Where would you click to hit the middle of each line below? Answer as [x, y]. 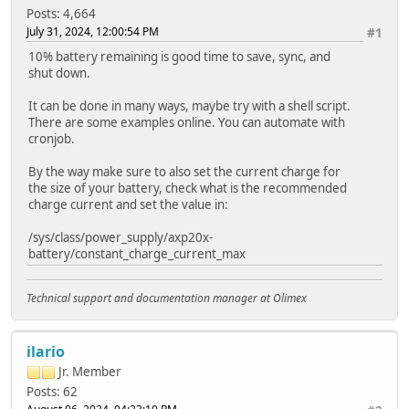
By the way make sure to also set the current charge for [184, 171]
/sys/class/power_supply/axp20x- [121, 237]
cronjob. [52, 138]
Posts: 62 [52, 391]
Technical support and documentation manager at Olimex [167, 298]
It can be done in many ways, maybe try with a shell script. [189, 105]
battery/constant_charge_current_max [137, 253]
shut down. [59, 73]
